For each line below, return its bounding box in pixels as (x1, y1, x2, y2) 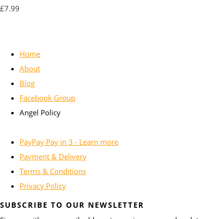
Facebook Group (20, 92, 75, 103)
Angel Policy (20, 107, 61, 117)
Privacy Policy (20, 180, 66, 191)
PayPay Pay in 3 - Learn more (20, 136, 118, 147)
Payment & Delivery (20, 151, 87, 161)
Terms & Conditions (20, 166, 86, 176)
